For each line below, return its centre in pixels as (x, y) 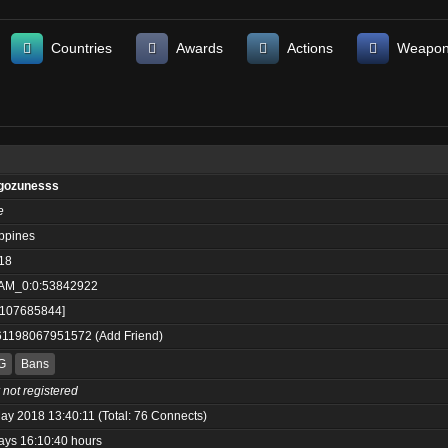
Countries (81, 48)
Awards (199, 48)
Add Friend (129, 336)
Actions (310, 48)
